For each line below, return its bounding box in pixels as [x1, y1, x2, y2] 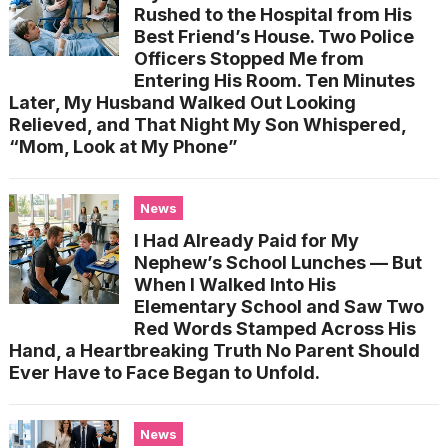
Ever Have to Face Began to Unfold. [8, 362, 320, 384]
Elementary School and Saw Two [133, 296, 424, 318]
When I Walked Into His [133, 274, 336, 296]
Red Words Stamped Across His [133, 318, 416, 340]
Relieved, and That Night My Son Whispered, [8, 114, 407, 136]
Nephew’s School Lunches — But [133, 252, 422, 274]
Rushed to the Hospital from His [133, 4, 412, 26]
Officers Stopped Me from [133, 48, 364, 70]
